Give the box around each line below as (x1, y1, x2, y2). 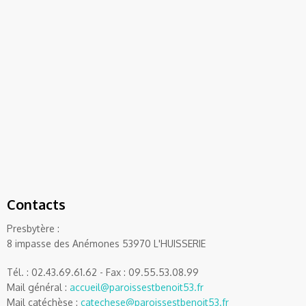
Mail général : (7, 281, 70, 293)
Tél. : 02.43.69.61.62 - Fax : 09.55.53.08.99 (7, 266, 199, 278)
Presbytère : (7, 223, 62, 234)
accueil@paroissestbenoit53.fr (70, 281, 204, 293)
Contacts (7, 195, 66, 213)
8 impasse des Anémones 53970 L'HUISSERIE (7, 238, 206, 249)
